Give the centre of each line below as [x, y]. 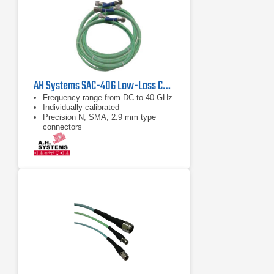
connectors [62, 127]
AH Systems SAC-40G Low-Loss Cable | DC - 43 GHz [166, 86]
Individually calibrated [81, 107]
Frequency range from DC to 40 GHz [108, 98]
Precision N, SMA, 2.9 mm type [99, 117]
